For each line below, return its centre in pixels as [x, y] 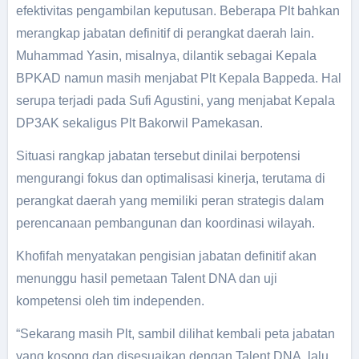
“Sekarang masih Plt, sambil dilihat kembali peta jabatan [175, 334]
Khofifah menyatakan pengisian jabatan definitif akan [166, 256]
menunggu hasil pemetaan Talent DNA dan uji [146, 278]
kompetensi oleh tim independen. [110, 301]
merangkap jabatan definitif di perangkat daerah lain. [165, 33]
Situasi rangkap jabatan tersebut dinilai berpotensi [158, 156]
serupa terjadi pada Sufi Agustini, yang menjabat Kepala [175, 101]
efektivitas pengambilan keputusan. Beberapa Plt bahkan [177, 11]
